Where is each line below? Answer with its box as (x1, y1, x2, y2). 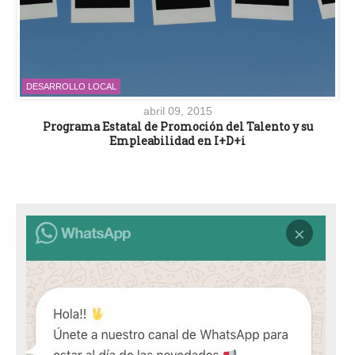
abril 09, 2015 (143, 105, 212, 118)
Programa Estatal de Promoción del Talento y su (42, 119, 313, 135)
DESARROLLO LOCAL (26, 82, 116, 92)
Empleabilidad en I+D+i (109, 133, 246, 149)
